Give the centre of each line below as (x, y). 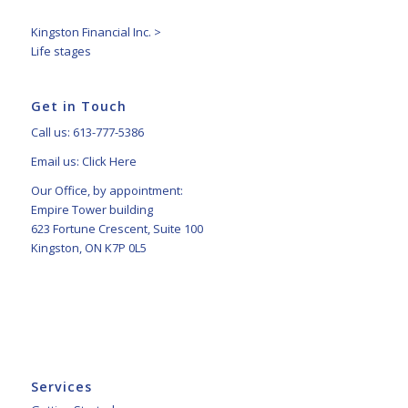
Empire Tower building (92, 210)
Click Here (109, 162)
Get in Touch (78, 107)
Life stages (61, 51)
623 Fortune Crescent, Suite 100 (117, 229)
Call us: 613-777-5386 (87, 133)
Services (61, 386)
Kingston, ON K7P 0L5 (88, 248)
